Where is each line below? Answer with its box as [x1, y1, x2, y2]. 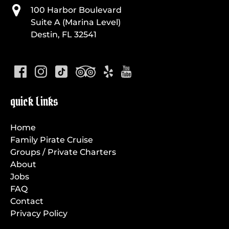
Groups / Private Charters [10, 147, 116, 157]
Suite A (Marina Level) [31, 17, 121, 27]
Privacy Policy [10, 208, 67, 218]
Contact [10, 196, 43, 206]
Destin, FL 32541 [31, 29, 97, 39]
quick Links [10, 93, 58, 109]
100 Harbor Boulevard [31, 5, 122, 15]
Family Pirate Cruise [10, 134, 93, 145]
